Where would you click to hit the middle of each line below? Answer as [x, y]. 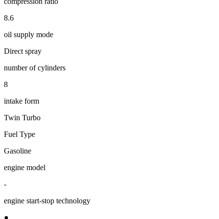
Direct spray [23, 51]
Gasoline [18, 151]
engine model [25, 167]
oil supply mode [29, 34]
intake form [22, 101]
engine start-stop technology [47, 200]
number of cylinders [35, 67]
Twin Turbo [22, 117]
